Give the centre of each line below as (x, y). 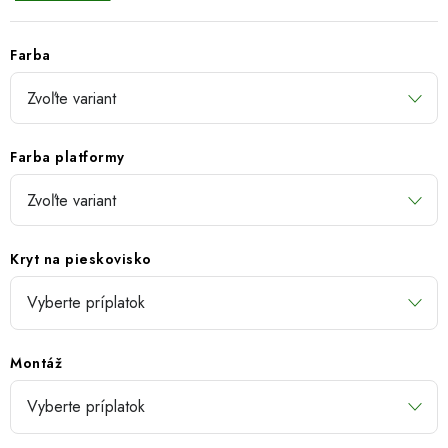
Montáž (36, 363)
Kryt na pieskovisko (81, 259)
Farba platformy (67, 157)
